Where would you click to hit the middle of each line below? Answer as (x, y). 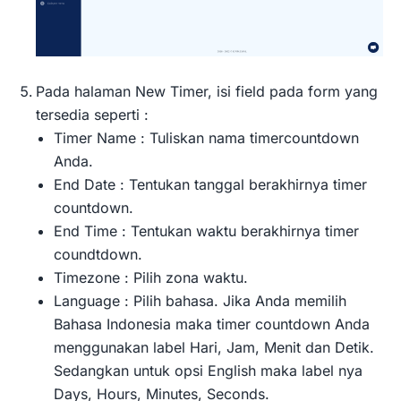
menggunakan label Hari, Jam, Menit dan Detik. (214, 348)
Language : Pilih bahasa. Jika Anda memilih (200, 301)
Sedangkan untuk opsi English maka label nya (208, 371)
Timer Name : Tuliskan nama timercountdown (206, 138)
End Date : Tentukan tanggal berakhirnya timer (210, 185)
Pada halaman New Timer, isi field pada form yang (207, 92)
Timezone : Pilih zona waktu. (151, 278)
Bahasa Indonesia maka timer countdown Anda (212, 324)
